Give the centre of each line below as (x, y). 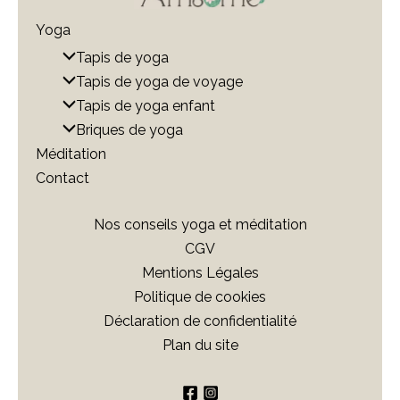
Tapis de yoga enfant (146, 106)
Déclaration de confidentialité (200, 321)
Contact (62, 179)
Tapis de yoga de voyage (160, 82)
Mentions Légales (200, 273)
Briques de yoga (130, 130)
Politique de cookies (200, 297)
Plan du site (200, 346)
